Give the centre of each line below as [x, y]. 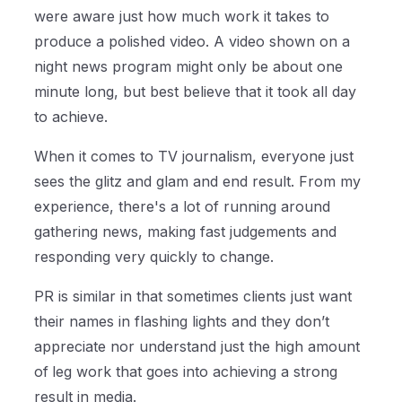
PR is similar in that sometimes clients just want [193, 297]
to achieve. [74, 117]
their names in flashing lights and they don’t [182, 322]
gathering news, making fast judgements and [186, 232]
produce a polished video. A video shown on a [192, 42]
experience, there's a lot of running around [183, 207]
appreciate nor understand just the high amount [197, 347]
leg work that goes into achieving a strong [195, 372]
